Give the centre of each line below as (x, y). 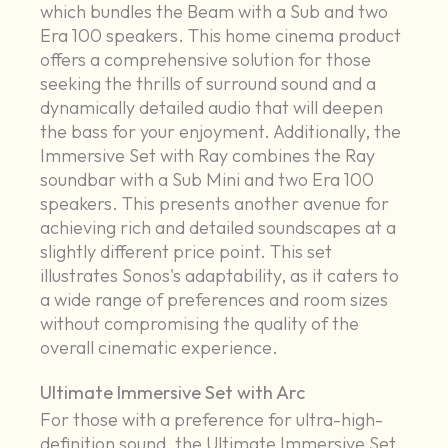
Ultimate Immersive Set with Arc (173, 393)
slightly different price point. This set (186, 252)
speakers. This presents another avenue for (215, 204)
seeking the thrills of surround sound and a (208, 84)
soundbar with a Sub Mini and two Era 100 (207, 180)
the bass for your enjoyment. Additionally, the (221, 132)
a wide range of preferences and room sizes (214, 300)
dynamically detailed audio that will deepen (212, 108)
